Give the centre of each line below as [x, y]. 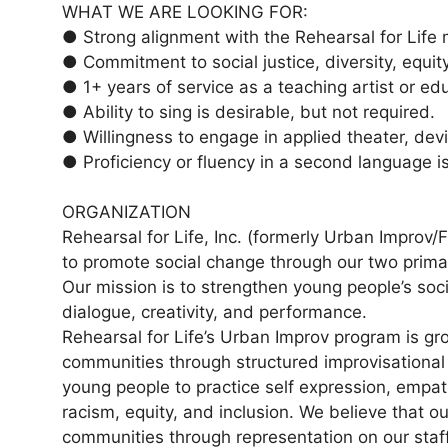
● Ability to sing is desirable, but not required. [248, 111]
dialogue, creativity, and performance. [214, 312]
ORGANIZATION [126, 212]
